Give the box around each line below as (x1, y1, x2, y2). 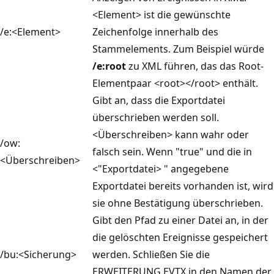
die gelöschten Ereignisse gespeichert (92, 230, 268, 244)
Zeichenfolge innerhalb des (92, 24, 218, 39)
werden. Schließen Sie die (92, 247, 210, 261)
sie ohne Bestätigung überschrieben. (92, 196, 263, 210)
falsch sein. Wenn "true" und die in (92, 144, 252, 158)
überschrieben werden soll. (92, 110, 219, 124)
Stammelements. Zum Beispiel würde (92, 42, 264, 56)
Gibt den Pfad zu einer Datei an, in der (92, 213, 268, 227)
